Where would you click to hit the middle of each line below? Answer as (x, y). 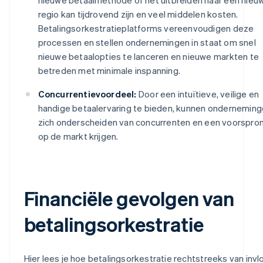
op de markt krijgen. (78, 136)
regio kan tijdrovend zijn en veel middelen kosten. (138, 14)
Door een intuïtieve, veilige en (198, 94)
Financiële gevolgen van (129, 198)
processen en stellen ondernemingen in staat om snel (147, 42)
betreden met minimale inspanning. (109, 70)
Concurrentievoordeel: (87, 94)
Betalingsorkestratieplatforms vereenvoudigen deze (146, 28)
